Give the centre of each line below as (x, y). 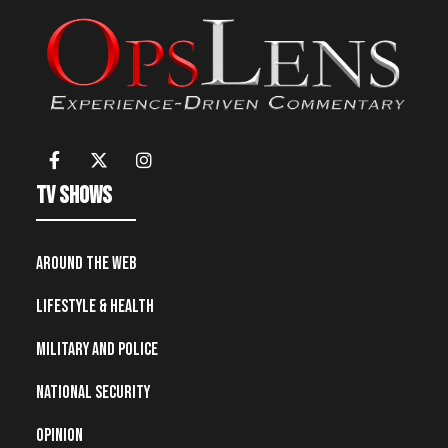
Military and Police (97, 349)
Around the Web (86, 263)
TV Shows (74, 195)
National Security (93, 392)
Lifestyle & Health (95, 306)
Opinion (59, 435)
